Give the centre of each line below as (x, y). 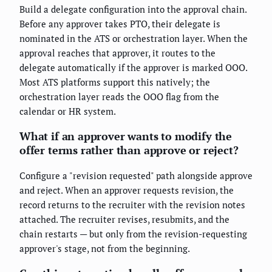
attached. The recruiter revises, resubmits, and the (124, 219)
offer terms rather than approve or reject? (129, 150)
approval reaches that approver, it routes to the (117, 53)
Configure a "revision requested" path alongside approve (136, 176)
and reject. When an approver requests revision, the (127, 190)
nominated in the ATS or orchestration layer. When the (134, 39)
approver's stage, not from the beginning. (105, 249)
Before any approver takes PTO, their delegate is (120, 24)
